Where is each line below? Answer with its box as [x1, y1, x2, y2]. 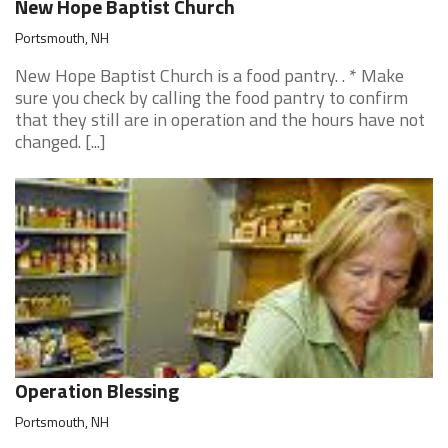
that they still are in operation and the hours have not [15, 106, 425, 133]
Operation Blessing [15, 375, 179, 406]
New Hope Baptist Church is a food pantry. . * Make [15, 62, 404, 89]
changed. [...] [15, 128, 106, 155]
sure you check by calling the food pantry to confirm [15, 84, 408, 111]
